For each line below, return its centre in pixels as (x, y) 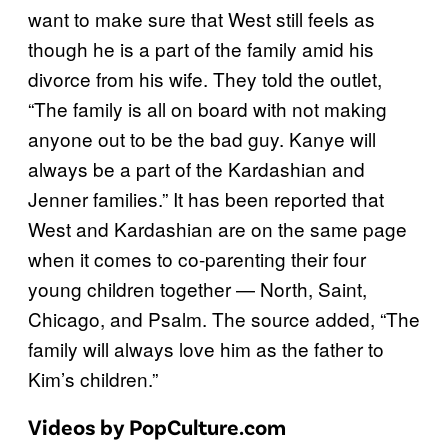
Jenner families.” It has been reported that (206, 199)
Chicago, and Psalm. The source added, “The (224, 319)
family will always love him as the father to (206, 349)
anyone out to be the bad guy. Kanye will (202, 139)
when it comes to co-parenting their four (197, 259)
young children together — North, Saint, (197, 289)
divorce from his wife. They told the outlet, (205, 79)
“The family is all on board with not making (207, 109)
